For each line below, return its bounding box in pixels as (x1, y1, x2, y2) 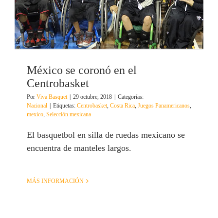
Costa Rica (110, 102, 135, 109)
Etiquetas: (53, 102, 77, 109)
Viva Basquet (36, 93, 67, 101)
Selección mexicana (46, 111, 91, 118)
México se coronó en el (27, 64, 137, 77)
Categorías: (118, 93, 144, 101)
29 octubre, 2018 (73, 93, 112, 101)
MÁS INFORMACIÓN (27, 178, 84, 185)
